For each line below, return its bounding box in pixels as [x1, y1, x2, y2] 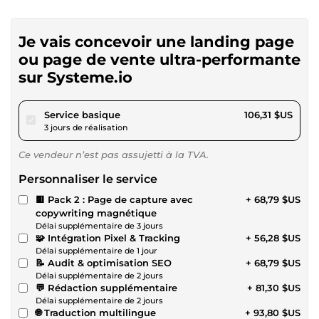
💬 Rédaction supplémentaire [36, 281, 177, 293]
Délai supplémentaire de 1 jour [36, 245, 157, 256]
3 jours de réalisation [44, 122, 127, 132]
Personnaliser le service [19, 172, 157, 186]
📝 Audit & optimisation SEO [36, 256, 172, 268]
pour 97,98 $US [120, 108, 190, 120]
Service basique [44, 108, 120, 120]
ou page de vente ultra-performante [19, 50, 300, 68]
